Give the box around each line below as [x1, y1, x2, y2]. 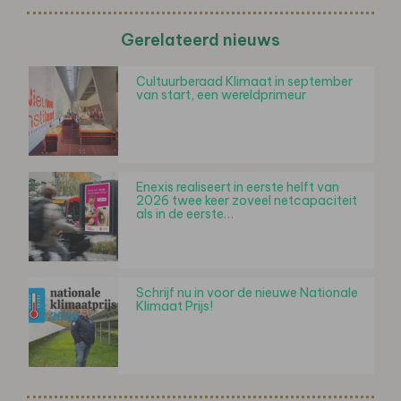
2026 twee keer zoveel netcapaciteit [136, 192, 357, 209]
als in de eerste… [136, 205, 234, 222]
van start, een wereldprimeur [136, 86, 306, 103]
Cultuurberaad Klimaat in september [136, 73, 353, 90]
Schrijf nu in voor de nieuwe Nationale [136, 284, 358, 301]
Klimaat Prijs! [136, 297, 213, 314]
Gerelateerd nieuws [121, 29, 280, 50]
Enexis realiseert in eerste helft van [136, 178, 339, 195]
